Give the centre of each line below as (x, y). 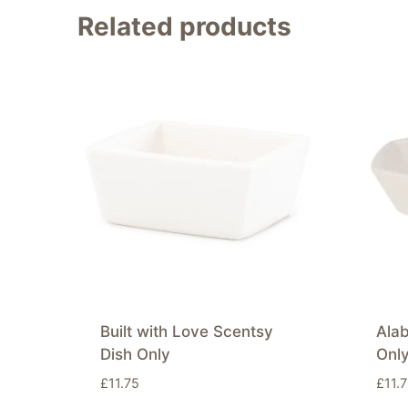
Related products (184, 27)
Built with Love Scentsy (186, 331)
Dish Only (135, 354)
